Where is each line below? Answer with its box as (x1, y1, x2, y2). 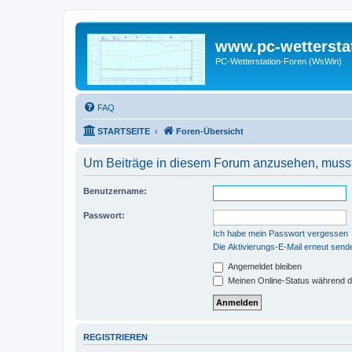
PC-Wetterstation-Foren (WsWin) (215, 57, 342, 66)
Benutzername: (83, 186, 147, 196)
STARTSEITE (97, 126, 150, 136)
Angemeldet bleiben (225, 262, 302, 271)
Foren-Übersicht (176, 126, 244, 136)
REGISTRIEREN (83, 332, 148, 343)
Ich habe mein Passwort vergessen (213, 229, 348, 238)
